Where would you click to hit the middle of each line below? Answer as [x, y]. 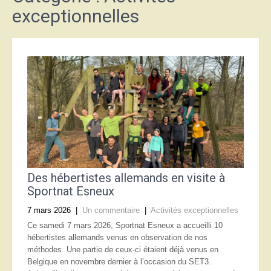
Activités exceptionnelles [194, 210]
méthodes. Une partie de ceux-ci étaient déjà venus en [123, 250]
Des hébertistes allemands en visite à [126, 178]
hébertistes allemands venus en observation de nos [117, 237]
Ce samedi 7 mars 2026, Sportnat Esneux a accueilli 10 [125, 225]
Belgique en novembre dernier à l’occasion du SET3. [119, 262]
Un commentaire [111, 210]
